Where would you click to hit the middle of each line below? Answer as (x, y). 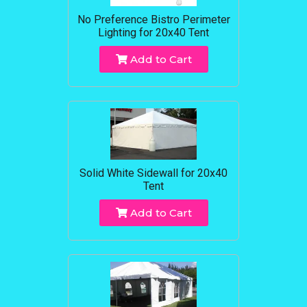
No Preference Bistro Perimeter (153, 20)
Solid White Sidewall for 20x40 (153, 173)
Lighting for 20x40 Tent (153, 33)
